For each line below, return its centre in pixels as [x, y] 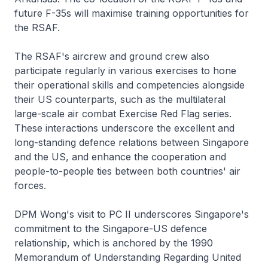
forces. [30, 185]
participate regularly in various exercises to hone [125, 70]
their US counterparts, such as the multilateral [120, 99]
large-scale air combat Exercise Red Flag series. [123, 113]
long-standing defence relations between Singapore [132, 142]
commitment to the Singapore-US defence [111, 228]
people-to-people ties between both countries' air [127, 171]
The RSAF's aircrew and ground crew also [112, 56]
